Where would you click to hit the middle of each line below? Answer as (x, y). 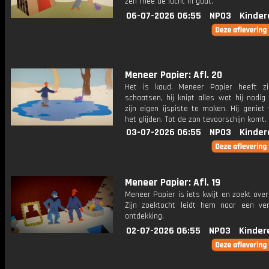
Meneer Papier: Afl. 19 (173, 183)
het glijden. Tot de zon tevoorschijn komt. (196, 119)
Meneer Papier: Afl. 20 (174, 75)
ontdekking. (144, 216)
